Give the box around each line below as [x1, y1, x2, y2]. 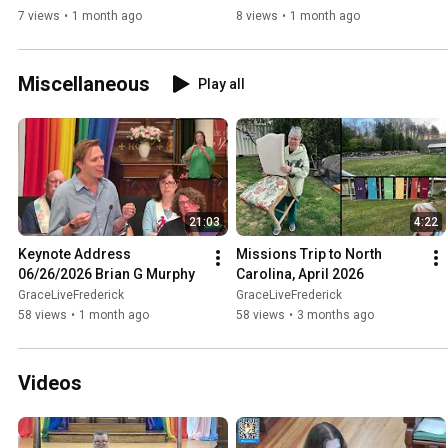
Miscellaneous [18, 71, 150, 96]
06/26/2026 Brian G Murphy [18, 265, 195, 282]
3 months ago [297, 307, 374, 322]
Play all [198, 75, 245, 92]
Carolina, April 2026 [236, 265, 364, 282]
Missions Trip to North [236, 245, 382, 262]
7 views [18, 8, 60, 23]
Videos [18, 370, 82, 395]
